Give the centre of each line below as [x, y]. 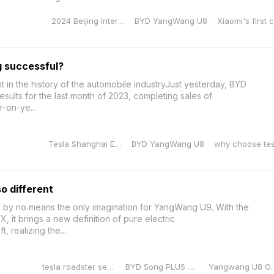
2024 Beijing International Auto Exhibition [121, 21]
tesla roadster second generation [110, 267]
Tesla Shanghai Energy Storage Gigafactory [117, 144]
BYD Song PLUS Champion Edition [191, 267]
